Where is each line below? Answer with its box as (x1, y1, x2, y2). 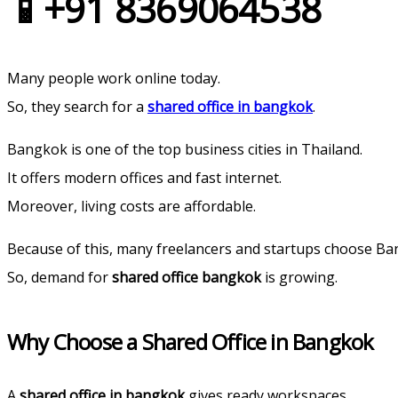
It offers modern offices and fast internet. (7, 167, 282, 187)
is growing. (261, 267, 338, 287)
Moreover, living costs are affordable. (7, 195, 256, 216)
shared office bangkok (112, 267, 261, 287)
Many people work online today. (7, 68, 220, 88)
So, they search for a (7, 96, 147, 116)
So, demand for (7, 267, 112, 287)
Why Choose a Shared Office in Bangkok (7, 326, 374, 356)
